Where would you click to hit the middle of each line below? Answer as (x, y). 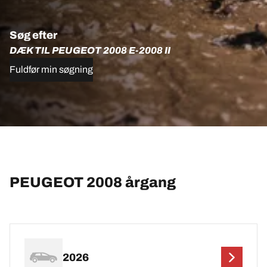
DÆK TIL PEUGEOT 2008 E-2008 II (90, 50)
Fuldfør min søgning (51, 69)
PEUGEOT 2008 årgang (93, 182)
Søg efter (33, 35)
